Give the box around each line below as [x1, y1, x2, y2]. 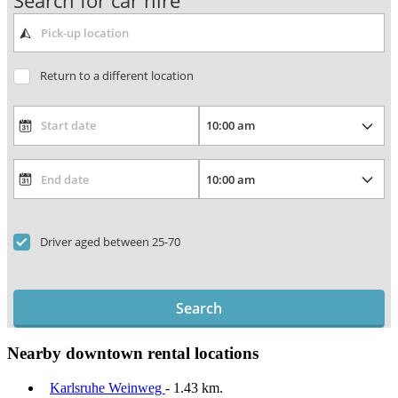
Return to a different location [39, 68, 194, 84]
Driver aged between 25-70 [39, 233, 180, 250]
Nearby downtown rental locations [7, 344, 259, 363]
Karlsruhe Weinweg [50, 380, 165, 396]
